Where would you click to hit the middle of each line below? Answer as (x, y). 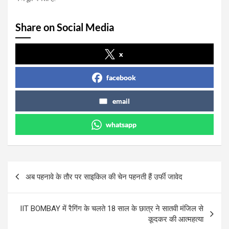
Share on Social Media (65, 27)
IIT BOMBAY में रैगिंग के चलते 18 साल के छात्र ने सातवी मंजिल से (112, 208)
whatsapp (121, 124)
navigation (37, 185)
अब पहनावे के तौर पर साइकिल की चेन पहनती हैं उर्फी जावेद (104, 177)
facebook (121, 77)
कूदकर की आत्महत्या (176, 219)
